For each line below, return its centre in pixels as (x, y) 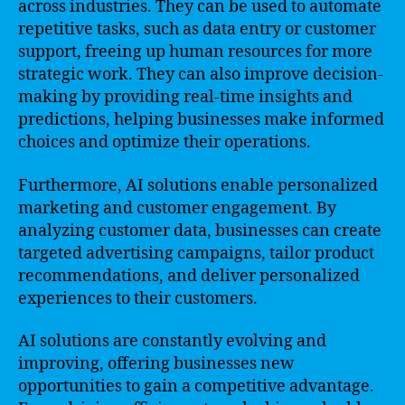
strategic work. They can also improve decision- (201, 75)
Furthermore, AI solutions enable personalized (198, 185)
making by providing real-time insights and (185, 97)
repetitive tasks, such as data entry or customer (197, 29)
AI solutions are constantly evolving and (172, 341)
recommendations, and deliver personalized (189, 276)
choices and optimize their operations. (165, 142)
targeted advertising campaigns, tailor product (196, 253)
